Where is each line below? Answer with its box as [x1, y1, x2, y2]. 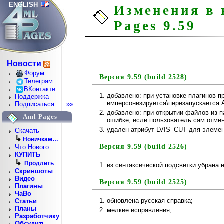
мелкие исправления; [107, 206, 172, 214]
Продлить [24, 160, 54, 167]
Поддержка [15, 93, 49, 101]
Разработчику [15, 212, 59, 220]
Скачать [15, 127, 39, 135]
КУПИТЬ [15, 151, 40, 159]
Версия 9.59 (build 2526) [99, 143, 187, 150]
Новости [7, 59, 41, 68]
